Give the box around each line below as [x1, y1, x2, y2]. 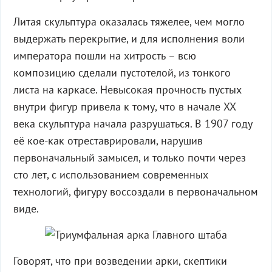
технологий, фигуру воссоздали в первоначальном [13, 185, 258, 199]
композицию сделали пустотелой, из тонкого [13, 66, 231, 80]
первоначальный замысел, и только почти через [13, 151, 246, 165]
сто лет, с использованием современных [13, 168, 208, 182]
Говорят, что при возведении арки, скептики [13, 254, 227, 268]
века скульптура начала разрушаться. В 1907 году [13, 117, 253, 131]
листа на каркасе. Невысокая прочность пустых [13, 83, 242, 97]
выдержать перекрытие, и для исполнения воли [13, 32, 245, 46]
